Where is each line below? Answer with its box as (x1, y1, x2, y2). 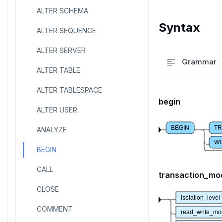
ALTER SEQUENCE (37, 26, 96, 35)
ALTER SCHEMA (37, 6, 88, 15)
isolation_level (181, 194, 220, 201)
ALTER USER (37, 106, 77, 114)
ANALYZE (37, 125, 67, 134)
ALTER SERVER (37, 46, 86, 55)
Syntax (159, 20, 200, 35)
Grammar (182, 57, 217, 66)
